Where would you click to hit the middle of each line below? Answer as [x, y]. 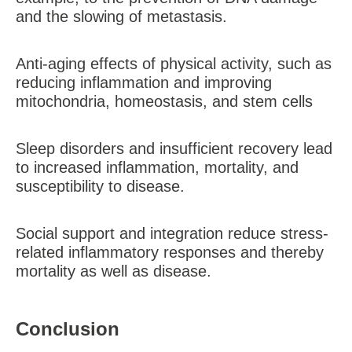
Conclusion [68, 329]
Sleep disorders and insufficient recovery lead [174, 148]
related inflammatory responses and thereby [170, 252]
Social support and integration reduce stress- [172, 233]
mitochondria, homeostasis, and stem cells [164, 101]
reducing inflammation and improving [144, 82]
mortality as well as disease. [114, 271]
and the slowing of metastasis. [121, 16]
